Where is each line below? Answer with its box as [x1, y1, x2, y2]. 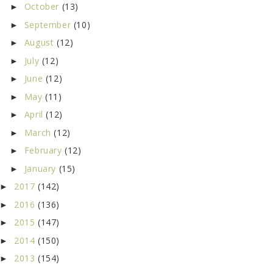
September [24, 18, 74, 30]
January [24, 162, 59, 174]
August [24, 37, 57, 49]
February [24, 144, 65, 157]
